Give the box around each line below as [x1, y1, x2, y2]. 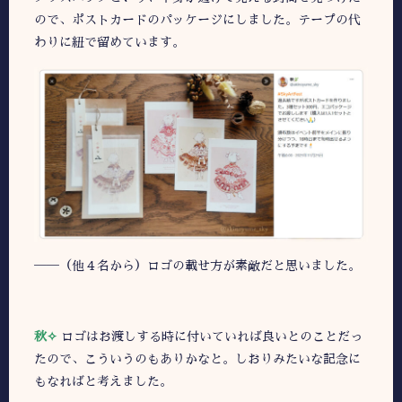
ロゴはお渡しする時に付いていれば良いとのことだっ [61, 330, 363, 344]
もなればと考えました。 [34, 375, 172, 389]
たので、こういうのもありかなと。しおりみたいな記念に [34, 353, 361, 366]
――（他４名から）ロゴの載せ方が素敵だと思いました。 [34, 259, 361, 273]
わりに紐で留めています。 [34, 36, 185, 49]
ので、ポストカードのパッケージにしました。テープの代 [34, 13, 361, 27]
